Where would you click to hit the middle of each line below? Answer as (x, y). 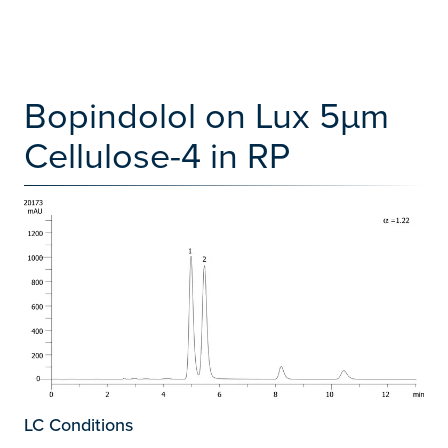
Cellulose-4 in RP (157, 154)
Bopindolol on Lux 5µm (206, 114)
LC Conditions (78, 425)
